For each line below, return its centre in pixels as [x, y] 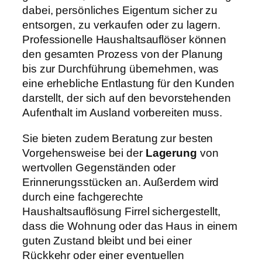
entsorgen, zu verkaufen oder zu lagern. [122, 25]
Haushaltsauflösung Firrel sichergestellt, [121, 211]
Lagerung [171, 153]
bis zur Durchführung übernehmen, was [121, 69]
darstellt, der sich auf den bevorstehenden [127, 98]
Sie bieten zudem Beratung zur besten [118, 138]
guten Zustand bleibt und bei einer [107, 240]
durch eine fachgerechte [83, 196]
